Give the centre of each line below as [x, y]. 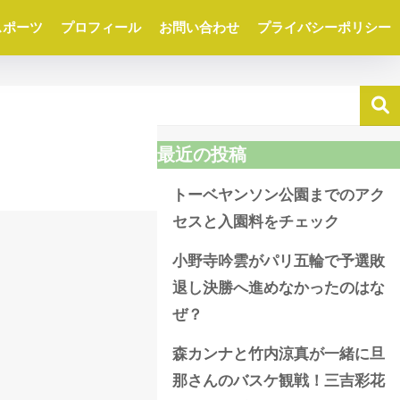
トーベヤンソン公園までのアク [279, 195]
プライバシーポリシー [324, 27]
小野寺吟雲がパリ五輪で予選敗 [279, 261]
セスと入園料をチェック [256, 221]
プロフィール [101, 27]
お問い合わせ [199, 27]
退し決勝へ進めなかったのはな [279, 287]
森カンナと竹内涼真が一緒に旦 [279, 354]
